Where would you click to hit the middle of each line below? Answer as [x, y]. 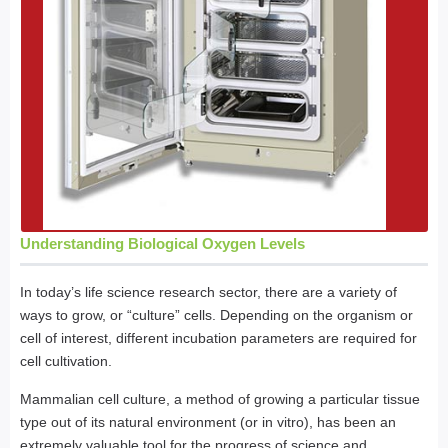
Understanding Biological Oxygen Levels [162, 244]
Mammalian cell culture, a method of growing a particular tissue [220, 399]
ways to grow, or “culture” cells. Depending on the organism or [216, 315]
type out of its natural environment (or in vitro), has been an [208, 422]
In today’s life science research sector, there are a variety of [208, 292]
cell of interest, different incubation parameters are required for [218, 338]
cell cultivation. [66, 361]
